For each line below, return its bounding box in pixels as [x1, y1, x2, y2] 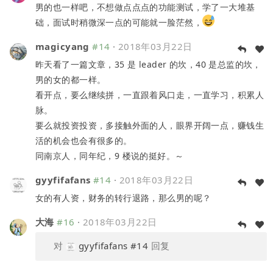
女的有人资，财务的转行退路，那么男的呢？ [35, 191, 211, 204]
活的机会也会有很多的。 [35, 134, 132, 146]
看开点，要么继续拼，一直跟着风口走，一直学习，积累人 [35, 88, 264, 101]
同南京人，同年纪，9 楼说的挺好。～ [35, 149, 184, 161]
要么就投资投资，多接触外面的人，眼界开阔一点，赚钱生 [35, 119, 264, 131]
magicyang [35, 40, 90, 52]
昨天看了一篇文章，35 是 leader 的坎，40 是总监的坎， [35, 58, 261, 70]
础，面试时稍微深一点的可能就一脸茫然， [35, 16, 202, 28]
